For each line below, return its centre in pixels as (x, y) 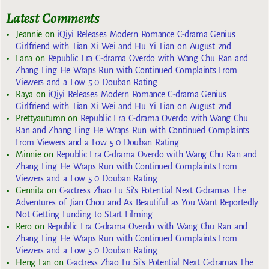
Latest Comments (53, 18)
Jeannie (29, 35)
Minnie (29, 155)
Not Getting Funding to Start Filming (84, 215)
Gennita (30, 191)
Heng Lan (34, 263)
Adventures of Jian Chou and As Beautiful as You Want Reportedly (137, 203)
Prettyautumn (41, 119)
